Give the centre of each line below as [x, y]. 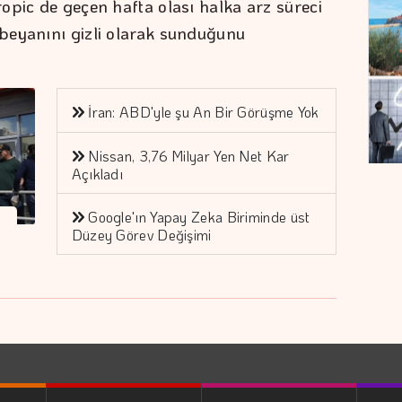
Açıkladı [97, 173]
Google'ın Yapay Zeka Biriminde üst [199, 216]
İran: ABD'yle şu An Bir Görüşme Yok [204, 111]
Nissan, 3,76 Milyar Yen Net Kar [189, 155]
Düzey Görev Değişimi [141, 234]
